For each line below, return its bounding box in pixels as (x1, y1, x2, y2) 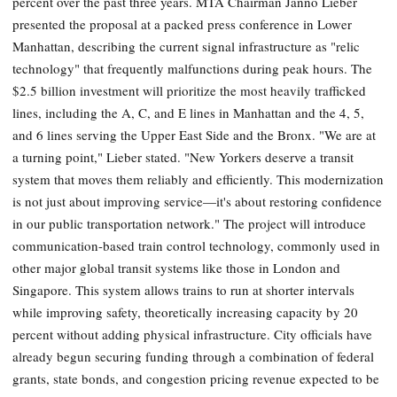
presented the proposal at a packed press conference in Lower (12, 15, 352, 34)
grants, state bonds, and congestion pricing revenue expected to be (12, 370, 379, 388)
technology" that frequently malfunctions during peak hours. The (12, 59, 372, 78)
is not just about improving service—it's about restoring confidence (12, 192, 382, 211)
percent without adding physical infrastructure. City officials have (12, 325, 372, 344)
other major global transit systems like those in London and (12, 259, 340, 277)
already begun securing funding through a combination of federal (12, 347, 374, 366)
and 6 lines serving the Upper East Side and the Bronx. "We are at (12, 126, 376, 144)
